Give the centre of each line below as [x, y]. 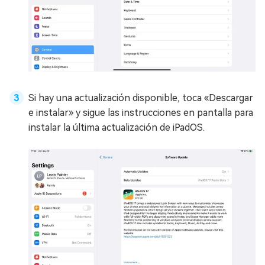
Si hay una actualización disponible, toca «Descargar [141, 98]
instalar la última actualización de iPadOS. [117, 128]
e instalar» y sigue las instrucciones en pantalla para [141, 113]
